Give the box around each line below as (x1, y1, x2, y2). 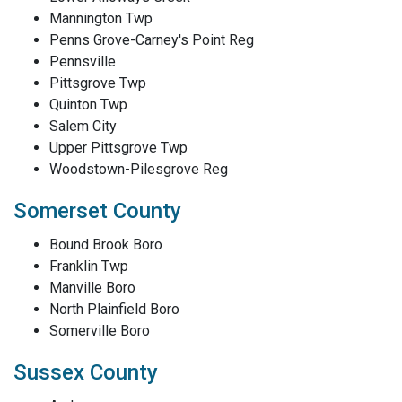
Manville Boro (49, 279, 135, 296)
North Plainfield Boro (49, 301, 179, 318)
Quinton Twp (49, 96, 127, 113)
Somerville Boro (49, 322, 150, 339)
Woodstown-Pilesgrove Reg (49, 161, 228, 178)
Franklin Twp (49, 258, 128, 275)
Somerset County (13, 198, 181, 223)
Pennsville (49, 53, 116, 70)
